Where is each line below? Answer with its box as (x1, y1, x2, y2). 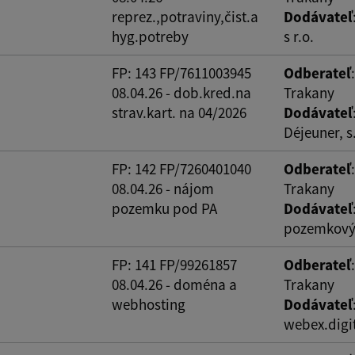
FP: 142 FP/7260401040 (112, 158, 251, 178)
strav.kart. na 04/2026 (112, 102, 246, 122)
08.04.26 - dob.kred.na (112, 82, 251, 102)
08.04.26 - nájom (112, 178, 214, 198)
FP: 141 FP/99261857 (112, 254, 237, 274)
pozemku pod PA (112, 198, 217, 218)
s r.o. (284, 26, 314, 46)
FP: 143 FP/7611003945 (112, 63, 251, 82)
